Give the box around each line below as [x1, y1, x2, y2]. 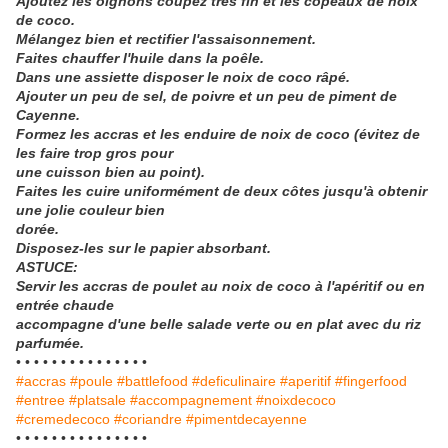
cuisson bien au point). [46, 164, 205, 181]
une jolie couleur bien [16, 202, 165, 219]
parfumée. [16, 335, 84, 352]
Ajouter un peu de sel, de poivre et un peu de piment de [16, 88, 397, 105]
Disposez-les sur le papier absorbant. [16, 240, 271, 257]
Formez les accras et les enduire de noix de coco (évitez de [16, 126, 420, 143]
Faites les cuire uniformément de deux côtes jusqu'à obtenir [16, 183, 427, 200]
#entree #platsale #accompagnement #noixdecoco [16, 392, 336, 409]
